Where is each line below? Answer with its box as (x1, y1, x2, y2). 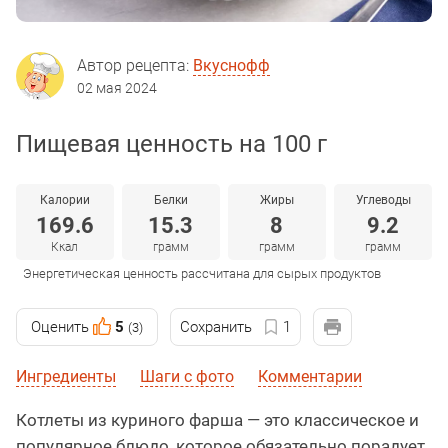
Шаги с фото (140, 367, 234, 387)
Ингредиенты (16, 367, 116, 387)
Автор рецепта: (77, 56, 193, 76)
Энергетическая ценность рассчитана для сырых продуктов (23, 266, 381, 282)
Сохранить (180, 318, 252, 337)
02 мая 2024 (77, 80, 157, 97)
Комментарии (258, 367, 362, 387)
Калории (39, 193, 90, 208)
